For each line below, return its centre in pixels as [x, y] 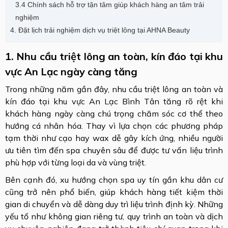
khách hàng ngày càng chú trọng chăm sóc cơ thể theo [114, 113]
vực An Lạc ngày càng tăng [71, 72]
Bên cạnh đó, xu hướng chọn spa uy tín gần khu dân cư [114, 180]
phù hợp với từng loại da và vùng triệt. [76, 162]
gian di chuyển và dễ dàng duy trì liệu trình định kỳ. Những [114, 204]
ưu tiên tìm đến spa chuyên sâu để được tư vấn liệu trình [114, 150]
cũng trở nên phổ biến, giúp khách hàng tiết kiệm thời [114, 192]
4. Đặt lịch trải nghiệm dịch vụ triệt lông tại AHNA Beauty [100, 30]
